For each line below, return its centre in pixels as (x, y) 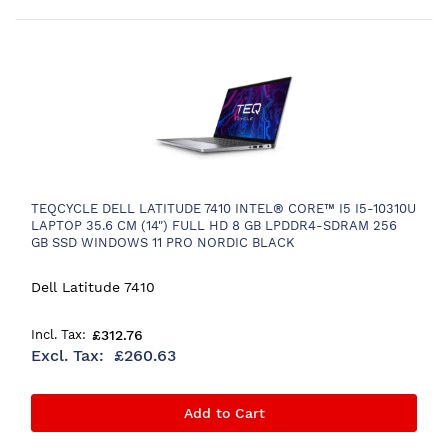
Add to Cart (224, 412)
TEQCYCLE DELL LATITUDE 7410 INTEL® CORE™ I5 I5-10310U (223, 208)
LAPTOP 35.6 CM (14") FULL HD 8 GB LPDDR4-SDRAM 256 (214, 225)
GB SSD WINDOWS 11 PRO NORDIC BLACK (163, 242)
